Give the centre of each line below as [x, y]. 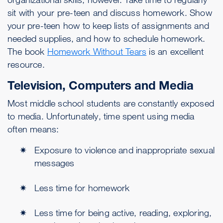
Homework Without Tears [97, 51]
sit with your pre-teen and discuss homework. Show [110, 12]
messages [55, 163]
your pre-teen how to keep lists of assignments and [109, 25]
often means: [33, 129]
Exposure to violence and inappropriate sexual [125, 150]
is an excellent [175, 51]
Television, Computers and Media [101, 85]
